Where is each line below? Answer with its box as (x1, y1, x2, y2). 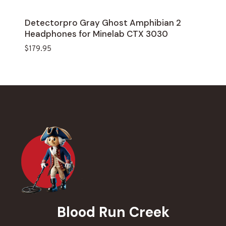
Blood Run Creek (56, 203, 169, 222)
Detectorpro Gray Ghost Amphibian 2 (24, 17, 181, 28)
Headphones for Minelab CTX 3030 (24, 28, 168, 39)
